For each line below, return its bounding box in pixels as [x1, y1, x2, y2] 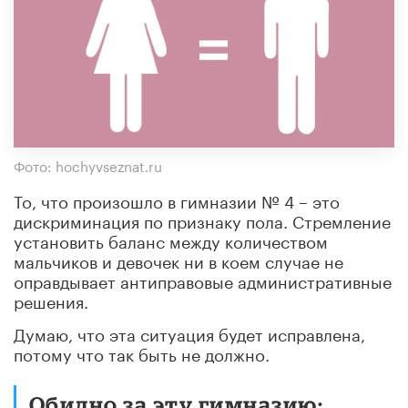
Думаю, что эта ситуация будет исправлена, [14, 319, 365, 345]
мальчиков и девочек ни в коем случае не [14, 246, 343, 272]
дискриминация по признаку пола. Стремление [14, 206, 391, 232]
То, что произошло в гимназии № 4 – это [14, 186, 340, 212]
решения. [14, 286, 88, 312]
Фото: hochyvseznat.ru [14, 153, 162, 176]
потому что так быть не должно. [14, 339, 270, 365]
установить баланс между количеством [14, 226, 328, 252]
